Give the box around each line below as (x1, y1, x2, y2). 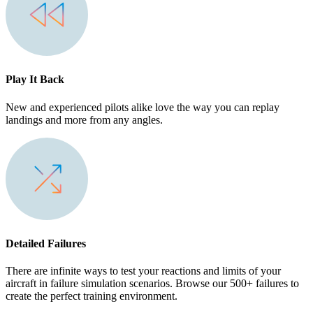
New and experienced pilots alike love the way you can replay (6, 101, 279, 113)
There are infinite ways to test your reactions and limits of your (6, 265, 281, 277)
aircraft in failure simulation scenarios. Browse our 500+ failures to (6, 277, 299, 290)
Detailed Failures (6, 237, 86, 249)
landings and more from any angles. (6, 113, 163, 126)
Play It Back (6, 73, 64, 86)
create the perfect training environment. (6, 290, 177, 303)
